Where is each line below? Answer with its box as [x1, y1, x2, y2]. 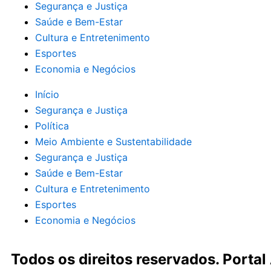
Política [35, 120, 69, 132]
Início [35, 88, 59, 100]
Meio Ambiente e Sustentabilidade [35, 135, 192, 148]
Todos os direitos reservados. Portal [11, 250, 270, 268]
